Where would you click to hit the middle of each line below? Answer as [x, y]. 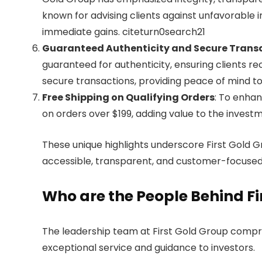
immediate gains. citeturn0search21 [124, 32]
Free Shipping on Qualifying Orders [128, 97]
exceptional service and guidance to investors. [150, 247]
